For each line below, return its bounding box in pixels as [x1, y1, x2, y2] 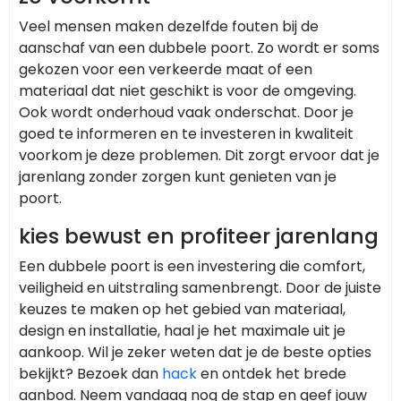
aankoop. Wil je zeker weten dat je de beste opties [19, 341, 371, 363]
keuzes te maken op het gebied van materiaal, [19, 298, 346, 320]
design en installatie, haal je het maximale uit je [19, 320, 346, 341]
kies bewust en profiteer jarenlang [19, 220, 379, 251]
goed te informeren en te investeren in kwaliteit [19, 123, 354, 144]
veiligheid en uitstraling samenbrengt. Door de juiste [19, 277, 381, 298]
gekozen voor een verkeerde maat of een [19, 58, 312, 80]
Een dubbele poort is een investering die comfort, [19, 255, 365, 277]
